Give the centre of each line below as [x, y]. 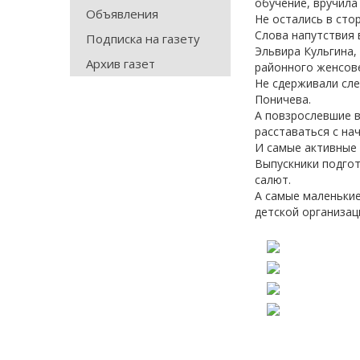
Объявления [122, 14]
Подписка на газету [143, 39]
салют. [273, 180]
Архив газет [121, 63]
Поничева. [283, 99]
